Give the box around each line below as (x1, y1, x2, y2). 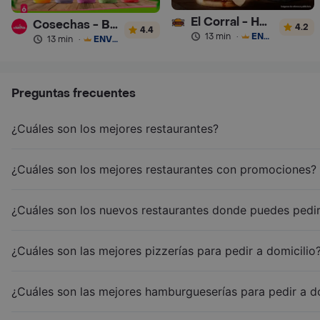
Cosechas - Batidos (109, 16, 118, 32)
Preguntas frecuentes (11, 85, 136, 101)
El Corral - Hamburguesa (259, 14, 268, 29)
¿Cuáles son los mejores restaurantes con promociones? (11, 161, 316, 176)
